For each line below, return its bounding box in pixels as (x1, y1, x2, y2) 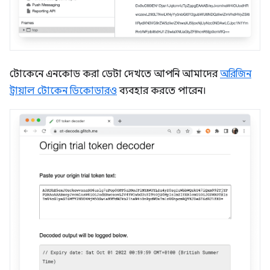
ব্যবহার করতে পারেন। (117, 84, 206, 97)
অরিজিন (220, 67, 251, 80)
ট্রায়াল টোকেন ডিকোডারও (10, 84, 117, 97)
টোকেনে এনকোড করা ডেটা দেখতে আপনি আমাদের (10, 67, 220, 80)
